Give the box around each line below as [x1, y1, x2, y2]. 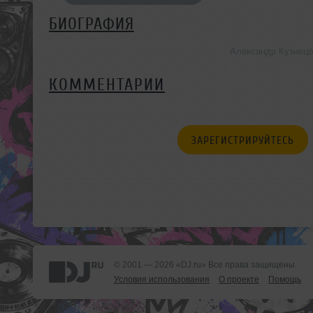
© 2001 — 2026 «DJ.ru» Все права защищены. [114, 259, 297, 270]
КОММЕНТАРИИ [49, 75, 165, 94]
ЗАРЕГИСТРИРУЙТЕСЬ [191, 133, 294, 147]
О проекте [219, 274, 259, 284]
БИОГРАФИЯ [49, 14, 134, 34]
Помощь [268, 274, 301, 284]
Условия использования [114, 274, 210, 284]
